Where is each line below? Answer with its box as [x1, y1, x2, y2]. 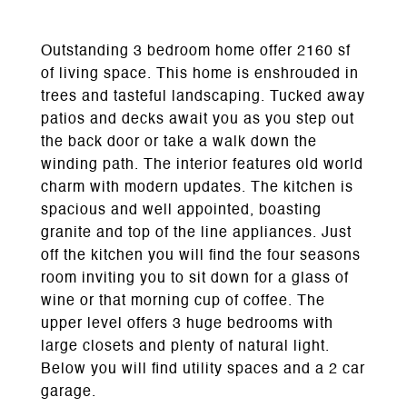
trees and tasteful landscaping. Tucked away [41, 90, 365, 104]
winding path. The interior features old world [41, 158, 363, 173]
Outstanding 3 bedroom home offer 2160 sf [41, 45, 351, 59]
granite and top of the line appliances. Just [41, 226, 352, 241]
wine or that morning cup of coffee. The [41, 294, 325, 309]
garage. [41, 385, 96, 400]
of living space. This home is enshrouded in [41, 67, 359, 82]
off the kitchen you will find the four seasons [41, 249, 361, 263]
